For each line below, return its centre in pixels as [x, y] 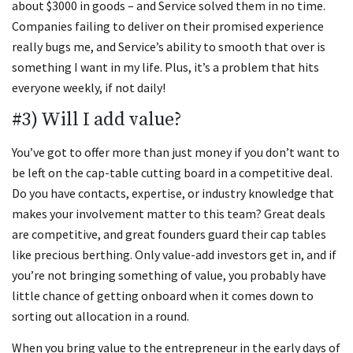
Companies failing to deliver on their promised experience [168, 26]
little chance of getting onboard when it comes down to [163, 295]
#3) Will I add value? [97, 120]
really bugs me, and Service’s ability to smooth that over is [169, 47]
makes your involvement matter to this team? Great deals [169, 213]
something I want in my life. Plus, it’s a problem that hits [165, 67]
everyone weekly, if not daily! [89, 88]
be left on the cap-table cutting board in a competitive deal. [172, 172]
